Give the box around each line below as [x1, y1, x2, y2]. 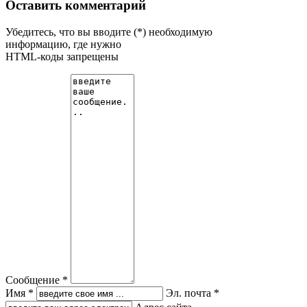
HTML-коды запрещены [5, 51, 119, 62]
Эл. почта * [166, 287, 219, 299]
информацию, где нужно [5, 38, 121, 50]
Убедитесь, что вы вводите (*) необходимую [5, 26, 212, 38]
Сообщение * [5, 274, 68, 286]
